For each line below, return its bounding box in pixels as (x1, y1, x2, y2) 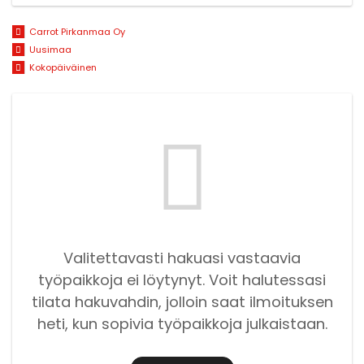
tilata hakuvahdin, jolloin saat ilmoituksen (31, 291, 333, 312)
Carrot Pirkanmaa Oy (28, 25, 125, 39)
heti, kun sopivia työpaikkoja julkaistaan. (37, 313, 327, 334)
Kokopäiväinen (28, 60, 97, 74)
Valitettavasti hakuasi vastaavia (63, 247, 301, 268)
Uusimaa (28, 43, 71, 57)
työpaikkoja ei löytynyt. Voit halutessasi (38, 269, 326, 290)
